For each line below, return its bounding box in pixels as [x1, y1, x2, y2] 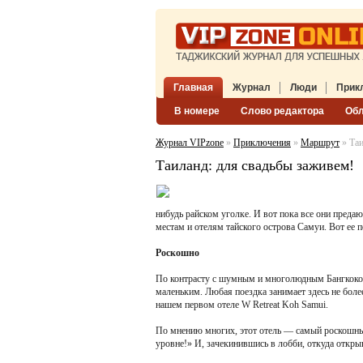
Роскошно [156, 247, 199, 258]
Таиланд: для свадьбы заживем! [156, 157, 354, 173]
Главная [173, 82, 213, 93]
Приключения [233, 137, 291, 148]
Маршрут [301, 137, 340, 148]
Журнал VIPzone [156, 137, 224, 148]
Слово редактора [241, 105, 324, 117]
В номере [174, 105, 220, 117]
